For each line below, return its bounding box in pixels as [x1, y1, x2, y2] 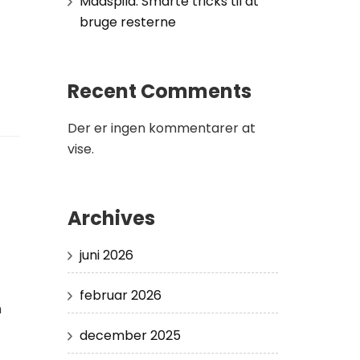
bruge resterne [79, 12, 176, 31]
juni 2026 [79, 245, 133, 264]
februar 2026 [79, 285, 162, 305]
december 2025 [79, 325, 181, 345]
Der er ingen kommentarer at [67, 118, 256, 137]
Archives [67, 204, 155, 231]
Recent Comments [67, 77, 252, 104]
